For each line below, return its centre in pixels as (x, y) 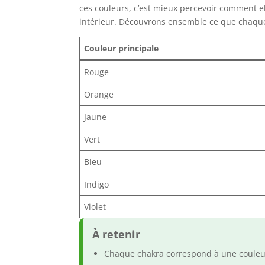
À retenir (117, 235)
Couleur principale (122, 49)
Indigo (97, 185)
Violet (95, 207)
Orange (99, 95)
